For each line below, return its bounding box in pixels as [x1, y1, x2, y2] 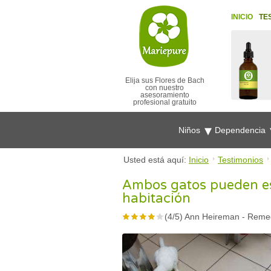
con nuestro [145, 83, 184, 92]
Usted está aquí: [123, 155, 189, 165]
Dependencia [215, 125, 268, 135]
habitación [122, 191, 191, 206]
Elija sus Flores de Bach [125, 76, 204, 85]
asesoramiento [140, 91, 189, 99]
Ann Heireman [184, 212, 240, 221]
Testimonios [218, 155, 263, 165]
